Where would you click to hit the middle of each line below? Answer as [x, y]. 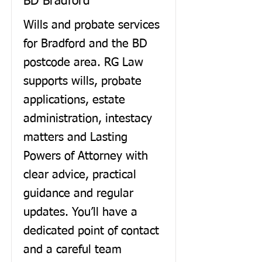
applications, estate [74, 100]
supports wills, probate [82, 81]
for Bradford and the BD [85, 44]
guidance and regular [78, 194]
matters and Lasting [75, 137]
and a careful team [73, 250]
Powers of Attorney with [86, 156]
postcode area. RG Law [83, 63]
